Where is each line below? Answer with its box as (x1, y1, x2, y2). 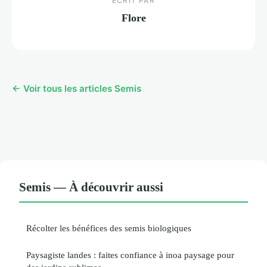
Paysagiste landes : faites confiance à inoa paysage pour (26, 250, 234, 260)
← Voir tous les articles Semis (12, 83, 141, 95)
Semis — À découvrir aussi (19, 180, 163, 194)
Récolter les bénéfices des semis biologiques (26, 223, 191, 234)
